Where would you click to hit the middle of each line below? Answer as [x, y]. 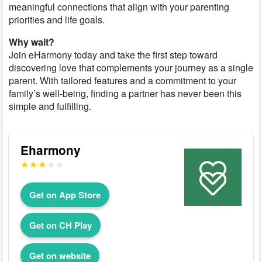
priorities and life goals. [57, 19]
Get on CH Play [61, 225]
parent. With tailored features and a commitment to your [123, 80]
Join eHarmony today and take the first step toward [113, 54]
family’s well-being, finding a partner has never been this [125, 93]
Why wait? [32, 42]
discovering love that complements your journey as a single [131, 67]
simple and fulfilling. [50, 106]
